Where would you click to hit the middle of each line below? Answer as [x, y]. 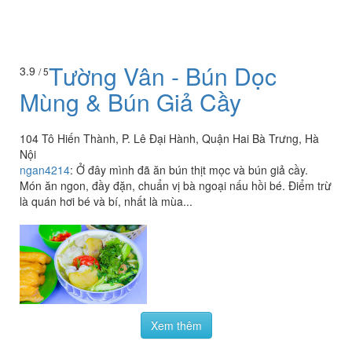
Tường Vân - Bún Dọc [163, 75]
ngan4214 [45, 169]
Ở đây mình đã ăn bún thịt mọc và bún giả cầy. [192, 169]
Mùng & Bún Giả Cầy [130, 101]
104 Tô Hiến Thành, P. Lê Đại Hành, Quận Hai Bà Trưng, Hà [169, 138]
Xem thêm [176, 325]
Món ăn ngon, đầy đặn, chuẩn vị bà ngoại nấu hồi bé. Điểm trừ [176, 185]
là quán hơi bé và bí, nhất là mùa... [106, 201]
